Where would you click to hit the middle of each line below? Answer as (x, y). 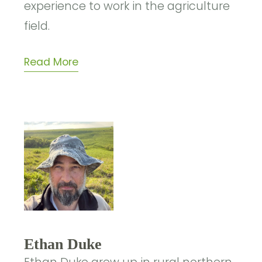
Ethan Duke (63, 244)
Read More (51, 62)
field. (37, 26)
